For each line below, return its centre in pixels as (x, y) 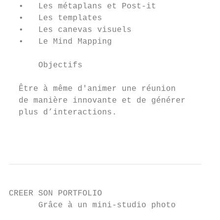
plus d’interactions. (63, 112)
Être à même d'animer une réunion (92, 89)
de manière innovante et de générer (97, 101)
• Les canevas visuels (70, 30)
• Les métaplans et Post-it (82, 6)
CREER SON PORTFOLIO (55, 193)
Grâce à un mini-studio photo (92, 205)
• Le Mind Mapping (60, 42)
